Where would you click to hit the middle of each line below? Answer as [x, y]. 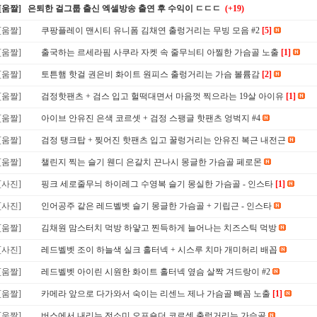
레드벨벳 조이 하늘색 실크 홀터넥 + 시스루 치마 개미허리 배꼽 [159, 250]
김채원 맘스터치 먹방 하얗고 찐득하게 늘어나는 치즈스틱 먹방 [159, 228]
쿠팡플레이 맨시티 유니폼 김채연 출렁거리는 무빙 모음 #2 [150, 30]
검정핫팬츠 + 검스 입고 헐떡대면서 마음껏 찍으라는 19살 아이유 [162, 96]
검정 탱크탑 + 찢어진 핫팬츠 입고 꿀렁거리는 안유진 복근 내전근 [163, 140]
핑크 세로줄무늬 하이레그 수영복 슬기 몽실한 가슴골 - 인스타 [157, 184]
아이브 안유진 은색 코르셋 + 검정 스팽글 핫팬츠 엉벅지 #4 [151, 118]
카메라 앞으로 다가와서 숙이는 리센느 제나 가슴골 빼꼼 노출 [156, 294]
